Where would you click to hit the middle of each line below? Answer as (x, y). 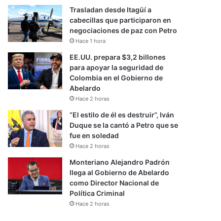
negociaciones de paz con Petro (124, 30)
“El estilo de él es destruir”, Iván (122, 115)
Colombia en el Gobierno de (116, 78)
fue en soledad (94, 135)
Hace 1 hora (91, 41)
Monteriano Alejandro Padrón (120, 162)
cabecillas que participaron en (121, 20)
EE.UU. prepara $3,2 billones (118, 57)
